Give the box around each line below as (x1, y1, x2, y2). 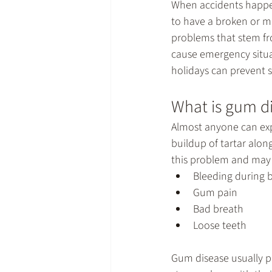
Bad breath (193, 201, 243, 217)
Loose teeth (193, 217, 246, 233)
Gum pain (193, 185, 237, 200)
